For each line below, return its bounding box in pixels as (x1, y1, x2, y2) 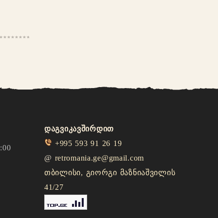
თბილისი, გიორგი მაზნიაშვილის (44, 168, 176, 177)
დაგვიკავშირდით (44, 124, 114, 133)
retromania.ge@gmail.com (54, 153, 145, 162)
